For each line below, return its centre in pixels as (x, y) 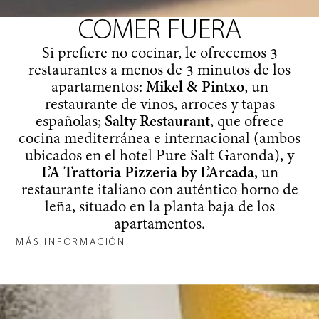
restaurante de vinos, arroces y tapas (159, 105)
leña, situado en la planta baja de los (159, 208)
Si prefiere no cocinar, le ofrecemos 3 (159, 54)
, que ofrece (247, 122)
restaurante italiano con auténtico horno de (159, 190)
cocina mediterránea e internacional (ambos (159, 139)
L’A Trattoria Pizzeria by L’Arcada (147, 173)
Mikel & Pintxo (195, 88)
